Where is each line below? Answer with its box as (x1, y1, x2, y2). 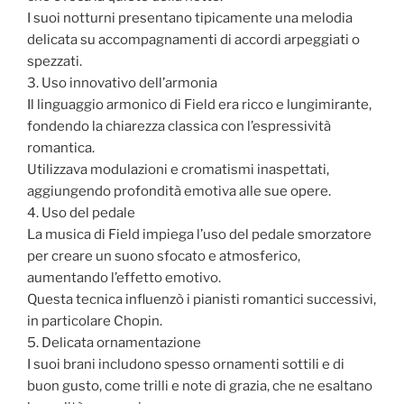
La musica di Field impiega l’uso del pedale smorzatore (27, 225, 372, 243)
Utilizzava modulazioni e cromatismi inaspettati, (27, 161, 329, 178)
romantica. (27, 139, 95, 156)
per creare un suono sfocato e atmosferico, (27, 247, 300, 264)
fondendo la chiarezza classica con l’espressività (27, 117, 331, 134)
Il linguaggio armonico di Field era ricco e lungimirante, (27, 96, 372, 113)
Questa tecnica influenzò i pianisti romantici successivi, (27, 290, 376, 308)
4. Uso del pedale (27, 204, 135, 221)
